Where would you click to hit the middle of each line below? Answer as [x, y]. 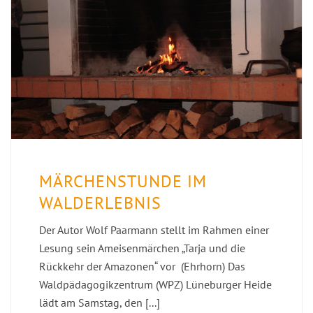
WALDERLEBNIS [100, 203]
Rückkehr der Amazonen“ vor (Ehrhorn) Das [142, 267]
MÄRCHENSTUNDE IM [123, 182]
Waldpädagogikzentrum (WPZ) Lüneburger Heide [155, 285]
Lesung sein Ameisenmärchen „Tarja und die [142, 248]
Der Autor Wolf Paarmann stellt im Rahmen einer [154, 230]
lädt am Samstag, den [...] [100, 303]
